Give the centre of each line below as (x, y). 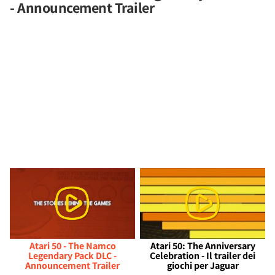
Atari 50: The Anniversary (203, 246)
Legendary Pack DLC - (72, 255)
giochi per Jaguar (203, 265)
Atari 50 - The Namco (72, 246)
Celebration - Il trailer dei (203, 255)
